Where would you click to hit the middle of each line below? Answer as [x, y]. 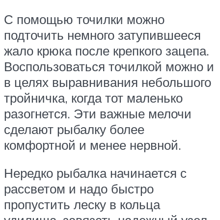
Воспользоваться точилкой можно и [109, 66]
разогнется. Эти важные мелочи [98, 113]
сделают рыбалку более [74, 129]
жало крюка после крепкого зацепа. [107, 50]
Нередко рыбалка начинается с [95, 173]
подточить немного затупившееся [102, 35]
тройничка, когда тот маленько [93, 97]
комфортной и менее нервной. [93, 145]
